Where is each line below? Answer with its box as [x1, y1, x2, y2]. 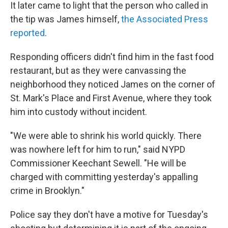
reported [10, 27, 45, 38]
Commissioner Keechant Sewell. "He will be [10, 157, 186, 168]
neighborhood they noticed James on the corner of [10, 78, 215, 90]
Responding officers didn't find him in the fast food [10, 51, 214, 62]
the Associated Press [121, 13, 208, 24]
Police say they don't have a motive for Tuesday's [10, 209, 208, 220]
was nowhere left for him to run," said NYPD [10, 144, 185, 155]
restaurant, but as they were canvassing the [10, 65, 186, 76]
